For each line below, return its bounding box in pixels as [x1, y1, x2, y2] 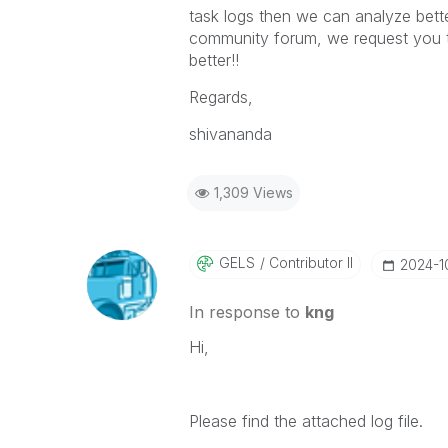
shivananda [188, 124, 272, 144]
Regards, [188, 87, 253, 107]
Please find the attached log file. [188, 411, 423, 431]
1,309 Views [213, 184, 293, 201]
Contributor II [264, 254, 353, 271]
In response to [188, 302, 305, 322]
